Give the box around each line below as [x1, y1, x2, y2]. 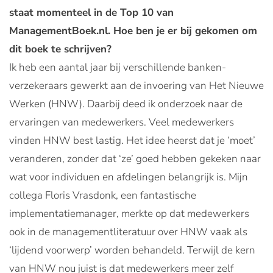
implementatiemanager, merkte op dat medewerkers [9, 207, 249, 221]
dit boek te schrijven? [9, 42, 112, 56]
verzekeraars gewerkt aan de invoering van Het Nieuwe [9, 79, 264, 93]
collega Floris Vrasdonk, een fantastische [9, 188, 196, 202]
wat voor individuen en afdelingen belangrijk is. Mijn [9, 170, 248, 184]
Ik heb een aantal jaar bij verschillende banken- [9, 60, 226, 74]
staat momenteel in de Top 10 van [9, 5, 174, 19]
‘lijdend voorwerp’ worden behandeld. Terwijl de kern [9, 243, 255, 257]
